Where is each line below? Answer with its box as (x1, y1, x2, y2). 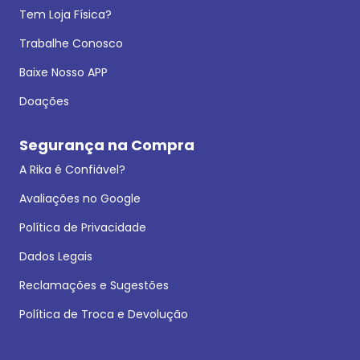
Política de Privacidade (19, 219, 146, 235)
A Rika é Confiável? (19, 161, 125, 178)
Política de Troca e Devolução (19, 305, 188, 322)
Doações (19, 92, 69, 109)
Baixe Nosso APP (19, 63, 108, 80)
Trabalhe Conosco (19, 35, 123, 51)
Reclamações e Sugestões (19, 276, 169, 293)
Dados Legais (19, 247, 92, 264)
